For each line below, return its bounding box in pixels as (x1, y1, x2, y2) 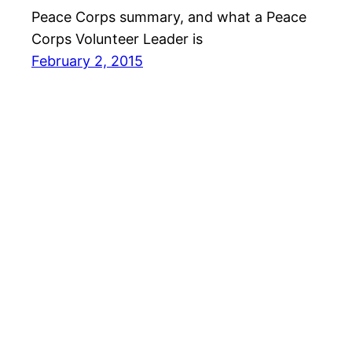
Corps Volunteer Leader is (31, 31, 203, 48)
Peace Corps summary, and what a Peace (31, 9, 306, 26)
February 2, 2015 (31, 53, 143, 70)
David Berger (31, 281, 118, 299)
